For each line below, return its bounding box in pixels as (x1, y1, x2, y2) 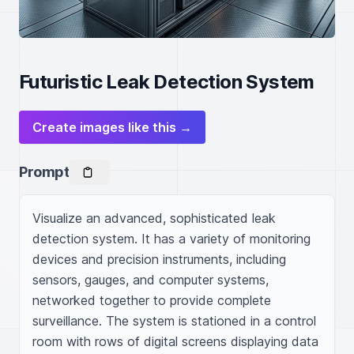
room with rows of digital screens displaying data (32, 333, 318, 349)
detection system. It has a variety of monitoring (32, 231, 311, 247)
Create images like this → (32, 119, 192, 135)
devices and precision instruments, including (32, 251, 286, 267)
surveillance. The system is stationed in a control (32, 313, 316, 329)
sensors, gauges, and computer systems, (32, 272, 269, 288)
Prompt (19, 164, 70, 180)
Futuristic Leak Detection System (19, 70, 314, 93)
